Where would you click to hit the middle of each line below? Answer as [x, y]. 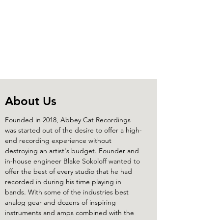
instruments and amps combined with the [69, 213]
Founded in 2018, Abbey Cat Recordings [68, 120]
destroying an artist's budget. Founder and [72, 151]
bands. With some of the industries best [67, 192]
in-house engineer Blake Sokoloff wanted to [72, 161]
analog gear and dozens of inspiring [60, 202]
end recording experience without [58, 140]
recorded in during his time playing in [63, 182]
